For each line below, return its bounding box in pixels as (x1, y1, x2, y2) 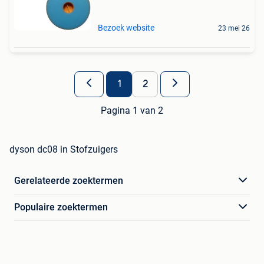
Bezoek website (98, 22, 154, 32)
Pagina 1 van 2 (101, 104, 163, 116)
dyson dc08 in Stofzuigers (9, 143, 118, 155)
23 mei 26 (218, 24, 250, 32)
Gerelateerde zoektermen (14, 174, 123, 186)
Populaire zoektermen (14, 201, 108, 213)
